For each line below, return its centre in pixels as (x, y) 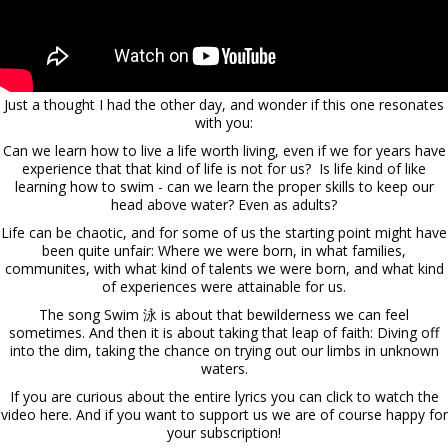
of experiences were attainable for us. (224, 286)
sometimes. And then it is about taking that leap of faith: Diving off (224, 332)
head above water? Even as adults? (224, 204)
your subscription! (224, 432)
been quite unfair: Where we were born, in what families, (224, 250)
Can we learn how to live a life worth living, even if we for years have (224, 150)
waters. (224, 368)
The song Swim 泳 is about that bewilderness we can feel (224, 314)
